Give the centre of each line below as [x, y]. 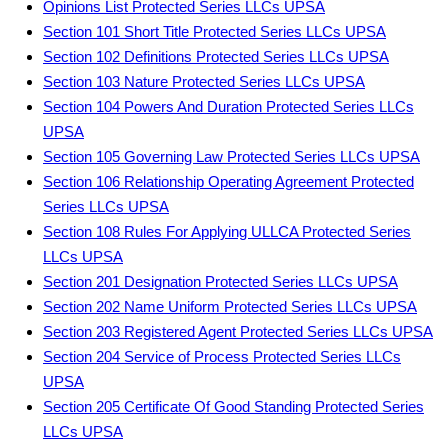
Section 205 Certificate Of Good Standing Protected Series [233, 407]
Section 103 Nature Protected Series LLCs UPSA [204, 82]
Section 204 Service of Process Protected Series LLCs [222, 357]
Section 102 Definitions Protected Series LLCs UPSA [216, 57]
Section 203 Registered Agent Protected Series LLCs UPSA [238, 332]
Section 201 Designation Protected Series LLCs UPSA [220, 282]
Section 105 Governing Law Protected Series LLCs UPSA [231, 157]
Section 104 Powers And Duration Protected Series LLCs [228, 107]
